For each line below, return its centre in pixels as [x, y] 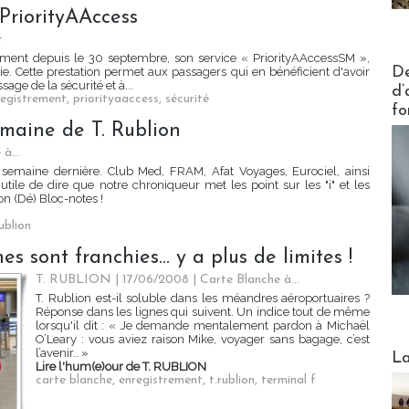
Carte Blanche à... [250, 280]
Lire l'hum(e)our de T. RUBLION [121, 367]
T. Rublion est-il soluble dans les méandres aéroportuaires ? [203, 299]
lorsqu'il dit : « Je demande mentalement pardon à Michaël [203, 326]
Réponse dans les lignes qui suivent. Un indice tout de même [203, 312]
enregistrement [161, 381]
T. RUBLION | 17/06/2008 [112, 280]
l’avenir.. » [62, 353]
